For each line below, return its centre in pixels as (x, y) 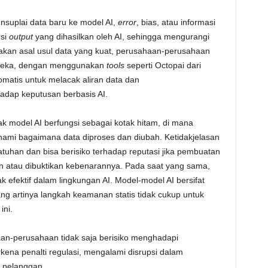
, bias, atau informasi (176, 22)
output (22, 36)
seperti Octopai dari (162, 65)
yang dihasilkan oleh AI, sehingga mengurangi (122, 36)
